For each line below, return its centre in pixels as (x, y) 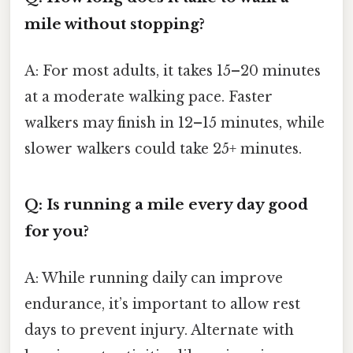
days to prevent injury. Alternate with (159, 331)
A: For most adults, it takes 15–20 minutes (173, 71)
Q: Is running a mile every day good (166, 205)
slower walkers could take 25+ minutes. (163, 149)
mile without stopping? (115, 24)
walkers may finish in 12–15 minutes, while (175, 123)
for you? (57, 232)
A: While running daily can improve (154, 279)
